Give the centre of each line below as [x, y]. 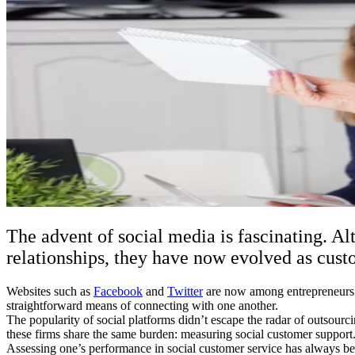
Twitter [185, 291]
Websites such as [50, 291]
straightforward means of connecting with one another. [142, 305]
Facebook [118, 291]
